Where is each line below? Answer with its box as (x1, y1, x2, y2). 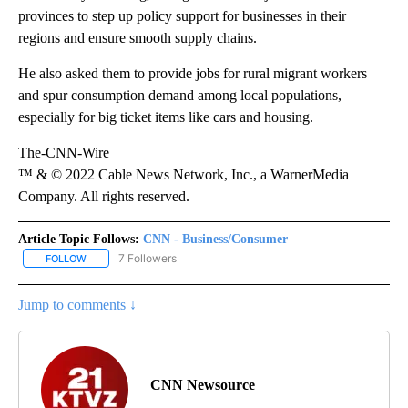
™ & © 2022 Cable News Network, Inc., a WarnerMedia (18, 166, 349, 182)
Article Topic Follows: (18, 231, 139, 246)
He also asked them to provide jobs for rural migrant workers (18, 65, 367, 81)
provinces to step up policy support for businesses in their (18, 7, 346, 24)
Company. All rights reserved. (18, 188, 189, 204)
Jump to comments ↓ (18, 296, 137, 312)
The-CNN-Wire (18, 144, 109, 160)
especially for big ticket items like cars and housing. (18, 108, 313, 125)
